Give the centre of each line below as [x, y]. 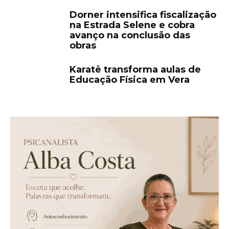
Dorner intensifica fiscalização [143, 15]
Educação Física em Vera [130, 80]
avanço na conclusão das [130, 36]
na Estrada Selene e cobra [132, 25]
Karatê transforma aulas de [135, 70]
